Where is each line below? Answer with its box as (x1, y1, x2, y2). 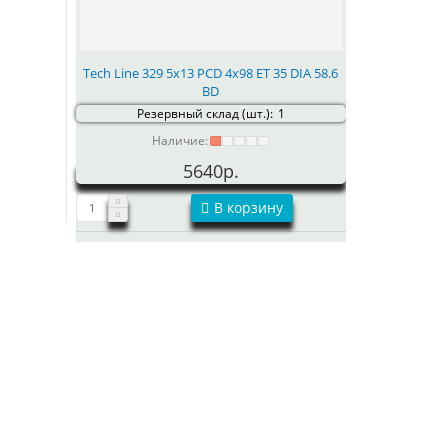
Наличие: (152, 131, 209, 149)
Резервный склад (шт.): (136, 104, 273, 122)
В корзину (213, 197, 283, 217)
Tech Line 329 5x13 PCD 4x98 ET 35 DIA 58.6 (83, 63, 339, 82)
